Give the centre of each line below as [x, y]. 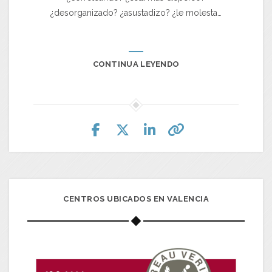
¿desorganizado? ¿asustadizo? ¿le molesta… [136, 12]
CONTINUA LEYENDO [136, 64]
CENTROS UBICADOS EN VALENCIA [136, 199]
